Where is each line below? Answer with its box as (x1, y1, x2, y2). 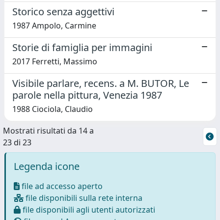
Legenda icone (14, 159, 80, 173)
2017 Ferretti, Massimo (12, 55, 97, 67)
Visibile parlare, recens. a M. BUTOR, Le (12, 76, 189, 90)
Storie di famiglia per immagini (12, 40, 152, 54)
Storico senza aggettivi (12, 4, 114, 18)
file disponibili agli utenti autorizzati (21, 204, 155, 215)
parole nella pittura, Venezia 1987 (12, 88, 162, 102)
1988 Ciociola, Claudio (12, 103, 93, 114)
